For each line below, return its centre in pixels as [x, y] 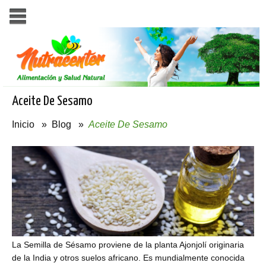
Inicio [23, 124]
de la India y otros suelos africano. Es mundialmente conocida [128, 258]
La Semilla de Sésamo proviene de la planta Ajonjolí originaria [128, 245]
